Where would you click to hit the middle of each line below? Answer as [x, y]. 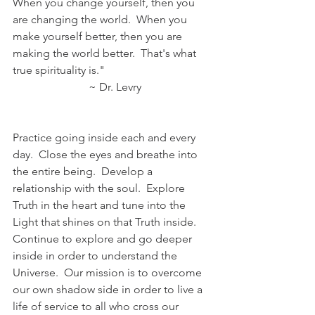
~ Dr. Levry [77, 87]
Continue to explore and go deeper [104, 239]
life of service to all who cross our [97, 307]
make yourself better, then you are [99, 37]
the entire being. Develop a [84, 172]
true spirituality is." [59, 70]
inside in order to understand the [96, 256]
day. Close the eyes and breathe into [107, 155]
